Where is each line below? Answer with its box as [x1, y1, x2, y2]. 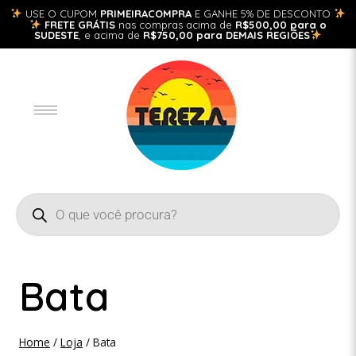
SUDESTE [34, 29, 79, 42]
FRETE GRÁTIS [44, 17, 115, 31]
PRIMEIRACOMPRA [100, 6, 192, 20]
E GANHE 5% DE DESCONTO [192, 6, 334, 20]
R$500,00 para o [234, 17, 327, 31]
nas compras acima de [114, 17, 235, 31]
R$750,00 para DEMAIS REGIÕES [143, 29, 311, 42]
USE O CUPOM [22, 6, 100, 20]
